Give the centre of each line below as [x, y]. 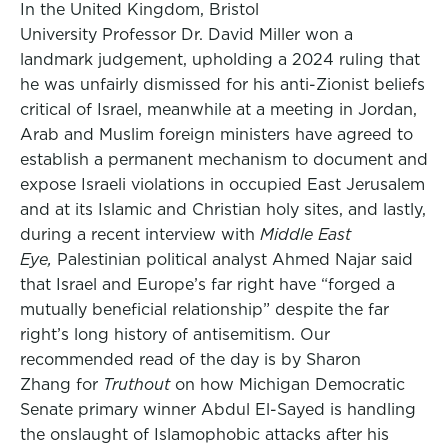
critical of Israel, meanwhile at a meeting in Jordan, [218, 109]
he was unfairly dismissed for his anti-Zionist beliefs [222, 84]
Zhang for [61, 384]
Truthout [139, 384]
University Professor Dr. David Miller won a [186, 34]
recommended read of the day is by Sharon [190, 359]
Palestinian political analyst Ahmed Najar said [235, 259]
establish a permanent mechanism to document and [224, 159]
